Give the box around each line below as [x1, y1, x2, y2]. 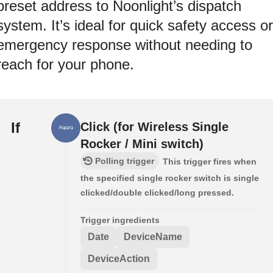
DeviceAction [88, 253, 150, 264]
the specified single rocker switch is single [80, 173, 259, 183]
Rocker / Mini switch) [80, 137, 204, 151]
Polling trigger [95, 156, 154, 166]
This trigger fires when [163, 157, 257, 167]
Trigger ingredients [80, 215, 160, 225]
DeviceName [124, 232, 182, 243]
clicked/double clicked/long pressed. [80, 188, 234, 198]
